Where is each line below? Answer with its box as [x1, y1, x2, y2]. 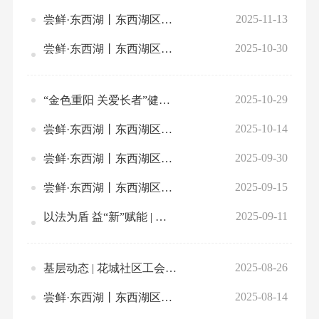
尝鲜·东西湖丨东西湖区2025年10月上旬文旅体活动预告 [160, 152, 172, 164]
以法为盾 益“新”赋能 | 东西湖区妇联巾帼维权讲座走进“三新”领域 [155, 210, 167, 223]
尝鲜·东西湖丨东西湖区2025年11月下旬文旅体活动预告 [160, 13, 172, 26]
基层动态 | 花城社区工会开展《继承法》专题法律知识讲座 [164, 261, 177, 274]
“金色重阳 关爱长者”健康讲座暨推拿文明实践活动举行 [158, 93, 170, 106]
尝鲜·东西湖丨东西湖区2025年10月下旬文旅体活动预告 [160, 122, 172, 135]
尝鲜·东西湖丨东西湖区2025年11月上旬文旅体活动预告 [160, 42, 172, 55]
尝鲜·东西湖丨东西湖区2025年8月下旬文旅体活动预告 [160, 291, 172, 303]
